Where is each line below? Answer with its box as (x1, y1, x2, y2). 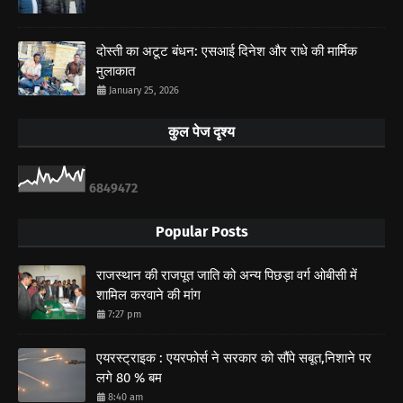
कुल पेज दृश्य (168, 122, 235, 140)
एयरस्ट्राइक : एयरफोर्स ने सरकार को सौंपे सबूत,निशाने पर (96, 349, 372, 366)
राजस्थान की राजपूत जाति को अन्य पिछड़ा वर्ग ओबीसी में (96, 266, 357, 283)
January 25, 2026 (109, 84, 179, 96)
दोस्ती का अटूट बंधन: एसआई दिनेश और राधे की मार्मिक (96, 42, 357, 59)
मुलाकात (96, 62, 135, 79)
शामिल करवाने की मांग (96, 286, 201, 303)
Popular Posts (155, 222, 248, 240)
